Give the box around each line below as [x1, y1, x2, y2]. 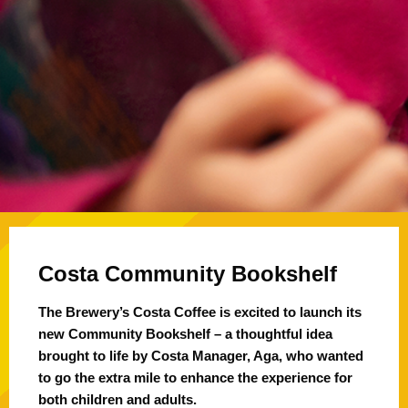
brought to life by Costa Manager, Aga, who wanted [38, 347, 363, 363]
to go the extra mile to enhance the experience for [38, 369, 352, 385]
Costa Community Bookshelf [38, 260, 337, 286]
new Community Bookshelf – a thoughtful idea [38, 325, 332, 342]
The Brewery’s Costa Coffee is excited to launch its [38, 303, 362, 320]
